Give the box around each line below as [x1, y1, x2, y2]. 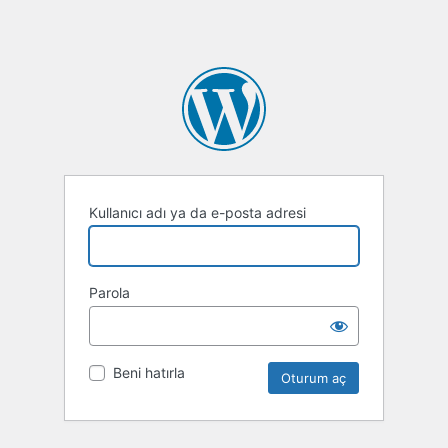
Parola [89, 284, 130, 302]
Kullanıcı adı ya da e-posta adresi [89, 204, 306, 222]
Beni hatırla [113, 364, 185, 382]
